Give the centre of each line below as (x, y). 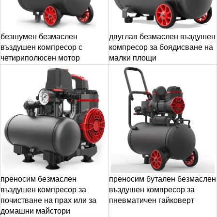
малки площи (132, 58)
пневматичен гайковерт (151, 200)
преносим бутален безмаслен (162, 179)
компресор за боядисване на (161, 47)
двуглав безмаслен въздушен (162, 37)
